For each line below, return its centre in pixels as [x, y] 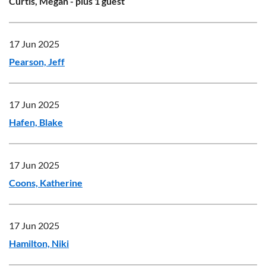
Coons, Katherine [46, 183]
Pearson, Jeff [37, 61]
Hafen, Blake [36, 122]
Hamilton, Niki [39, 243]
